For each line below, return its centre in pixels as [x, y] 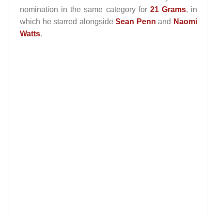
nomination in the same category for [85, 9]
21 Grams [168, 9]
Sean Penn [136, 22]
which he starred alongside [68, 22]
